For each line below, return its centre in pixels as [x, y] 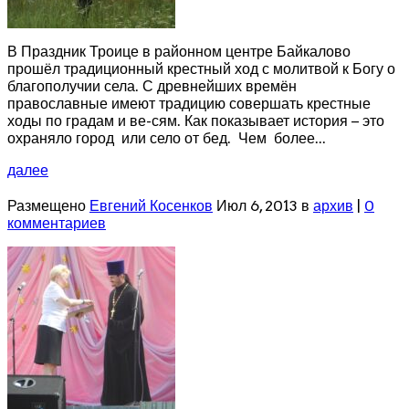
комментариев [57, 224]
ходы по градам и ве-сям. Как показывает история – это [196, 121]
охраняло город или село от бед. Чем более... [167, 139]
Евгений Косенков [151, 206]
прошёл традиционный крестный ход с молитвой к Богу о [201, 69]
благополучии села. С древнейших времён [154, 87]
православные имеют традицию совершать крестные [189, 104]
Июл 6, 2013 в [263, 206]
